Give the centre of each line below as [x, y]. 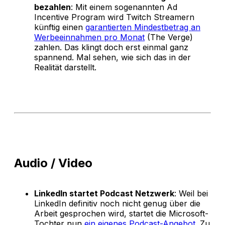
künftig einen [60, 27]
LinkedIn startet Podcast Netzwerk [104, 194]
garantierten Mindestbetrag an [143, 27]
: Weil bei [191, 194]
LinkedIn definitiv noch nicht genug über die [117, 204]
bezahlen [52, 7]
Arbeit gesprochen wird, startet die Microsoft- [121, 214]
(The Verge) [169, 37]
